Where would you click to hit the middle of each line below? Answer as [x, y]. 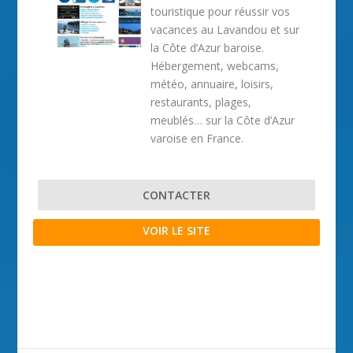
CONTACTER [176, 195]
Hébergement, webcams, [215, 66]
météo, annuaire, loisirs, [212, 84]
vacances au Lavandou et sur [225, 30]
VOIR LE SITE [176, 230]
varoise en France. [197, 138]
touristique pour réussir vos [221, 11]
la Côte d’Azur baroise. [208, 48]
